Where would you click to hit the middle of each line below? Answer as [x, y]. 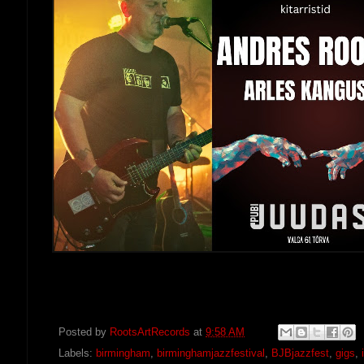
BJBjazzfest [300, 354]
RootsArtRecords [150, 332]
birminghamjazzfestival [211, 354]
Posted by [84, 332]
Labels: [77, 354]
